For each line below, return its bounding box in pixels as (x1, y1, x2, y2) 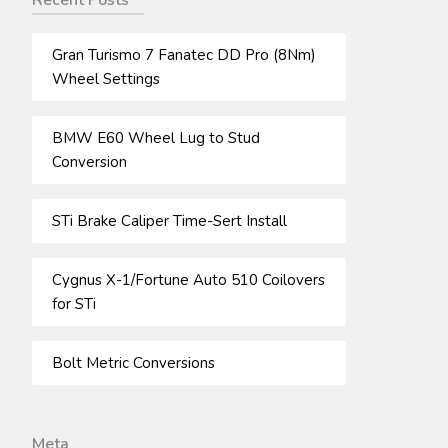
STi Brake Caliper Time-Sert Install (51, 210, 287, 231)
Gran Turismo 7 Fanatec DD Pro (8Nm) (51, 44, 316, 65)
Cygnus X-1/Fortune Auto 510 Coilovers (51, 269, 325, 290)
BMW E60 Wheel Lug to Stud (51, 127, 260, 148)
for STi (51, 293, 96, 314)
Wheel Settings (51, 68, 160, 89)
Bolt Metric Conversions (51, 352, 215, 373)
